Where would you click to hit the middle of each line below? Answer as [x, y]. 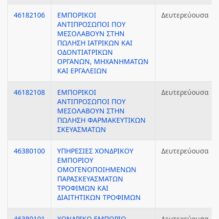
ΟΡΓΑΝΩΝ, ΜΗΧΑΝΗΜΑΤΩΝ [103, 61]
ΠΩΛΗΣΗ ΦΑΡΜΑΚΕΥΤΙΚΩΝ [101, 120]
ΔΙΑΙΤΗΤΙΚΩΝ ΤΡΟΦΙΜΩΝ [99, 197]
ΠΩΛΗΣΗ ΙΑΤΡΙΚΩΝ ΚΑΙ [95, 43]
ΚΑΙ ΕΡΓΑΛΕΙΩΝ [82, 71]
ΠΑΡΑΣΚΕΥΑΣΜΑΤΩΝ [90, 179]
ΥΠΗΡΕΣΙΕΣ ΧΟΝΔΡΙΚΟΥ [95, 151]
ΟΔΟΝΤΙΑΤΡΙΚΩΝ [85, 52]
